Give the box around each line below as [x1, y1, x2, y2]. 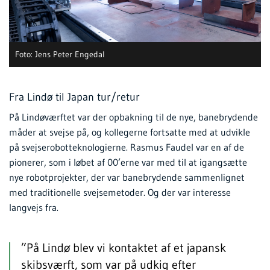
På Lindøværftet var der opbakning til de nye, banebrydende [9, 111, 258, 124]
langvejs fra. [9, 201, 58, 214]
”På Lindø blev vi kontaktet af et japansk [21, 240, 226, 256]
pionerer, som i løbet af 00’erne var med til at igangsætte [9, 156, 247, 169]
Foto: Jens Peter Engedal [15, 49, 105, 60]
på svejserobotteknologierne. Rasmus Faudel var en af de [9, 141, 244, 154]
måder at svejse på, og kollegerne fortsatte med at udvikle [9, 126, 250, 139]
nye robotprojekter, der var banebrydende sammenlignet [9, 171, 245, 184]
